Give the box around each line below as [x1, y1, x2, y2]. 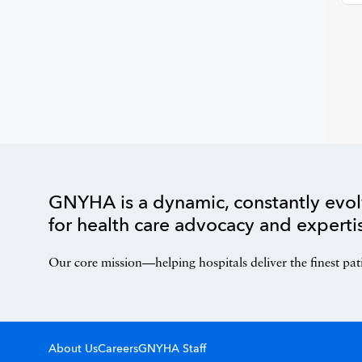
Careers [98, 343, 138, 355]
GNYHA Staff [138, 343, 206, 355]
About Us [48, 343, 98, 355]
